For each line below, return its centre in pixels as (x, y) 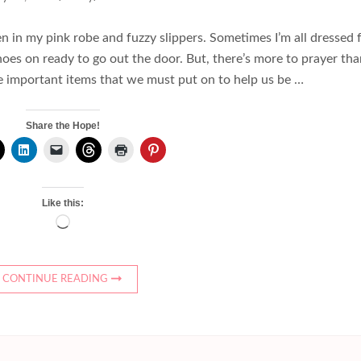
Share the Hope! (62, 126)
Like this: (62, 203)
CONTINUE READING (56, 280)
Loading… (95, 224)
